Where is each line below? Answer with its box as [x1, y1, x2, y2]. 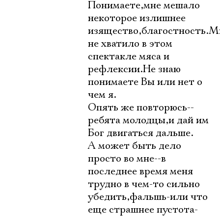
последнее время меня [88, 165, 193, 178]
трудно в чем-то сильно [88, 178, 200, 191]
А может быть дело [88, 139, 181, 152]
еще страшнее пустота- [88, 203, 198, 216]
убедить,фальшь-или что [88, 191, 208, 203]
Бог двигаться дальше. [88, 127, 193, 139]
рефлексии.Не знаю [88, 63, 181, 76]
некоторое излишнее [88, 12, 186, 25]
